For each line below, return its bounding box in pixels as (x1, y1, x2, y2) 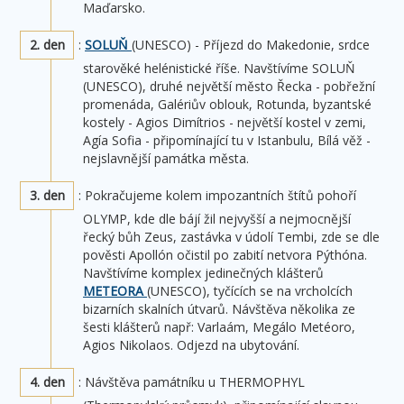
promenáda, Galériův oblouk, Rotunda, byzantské (83, 95, 372, 113)
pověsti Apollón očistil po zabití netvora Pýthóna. (83, 245, 367, 263)
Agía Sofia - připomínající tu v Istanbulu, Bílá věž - (83, 131, 371, 149)
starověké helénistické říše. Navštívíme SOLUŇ (83, 59, 355, 77)
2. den (29, 35, 65, 53)
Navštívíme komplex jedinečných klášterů (83, 263, 324, 281)
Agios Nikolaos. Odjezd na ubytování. (83, 335, 299, 353)
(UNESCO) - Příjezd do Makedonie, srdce (132, 35, 370, 53)
